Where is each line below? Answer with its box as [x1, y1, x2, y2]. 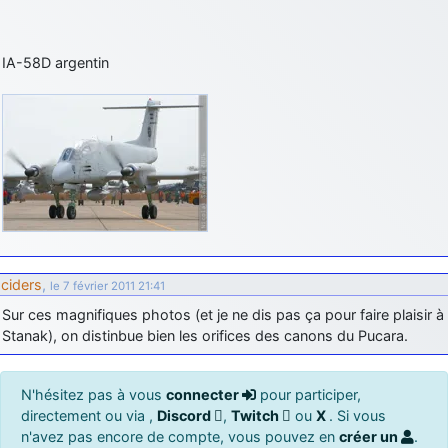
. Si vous [329, 406, 386, 424]
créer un [339, 427, 401, 445]
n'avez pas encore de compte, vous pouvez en [21, 427, 339, 445]
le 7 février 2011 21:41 [50, 278, 165, 293]
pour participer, [256, 385, 361, 403]
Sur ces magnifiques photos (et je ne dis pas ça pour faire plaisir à [2, 305, 444, 323]
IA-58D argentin [2, 53, 109, 71]
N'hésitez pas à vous [21, 385, 166, 403]
